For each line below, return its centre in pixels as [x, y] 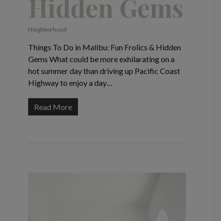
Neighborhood [47, 30]
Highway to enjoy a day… [70, 83]
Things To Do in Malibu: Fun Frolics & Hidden [104, 47]
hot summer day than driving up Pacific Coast [104, 71]
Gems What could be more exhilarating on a [101, 59]
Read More [53, 107]
